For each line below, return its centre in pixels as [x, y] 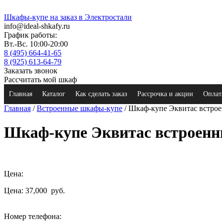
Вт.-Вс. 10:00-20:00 [36, 44]
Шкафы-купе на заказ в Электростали [68, 17]
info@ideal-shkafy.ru [37, 26]
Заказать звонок [31, 71]
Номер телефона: [33, 216]
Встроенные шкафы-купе [80, 108]
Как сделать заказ [101, 94]
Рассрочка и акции [165, 94]
